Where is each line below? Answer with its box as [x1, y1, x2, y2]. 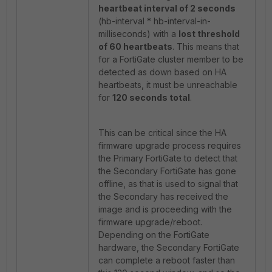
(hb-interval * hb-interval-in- [98, 16, 211, 26]
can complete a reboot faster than [98, 255, 235, 265]
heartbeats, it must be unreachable [98, 80, 237, 90]
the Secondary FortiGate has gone [98, 166, 236, 176]
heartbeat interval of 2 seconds [98, 3, 236, 13]
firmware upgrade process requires [98, 140, 241, 151]
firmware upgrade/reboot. [98, 217, 202, 227]
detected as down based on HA [98, 67, 226, 77]
